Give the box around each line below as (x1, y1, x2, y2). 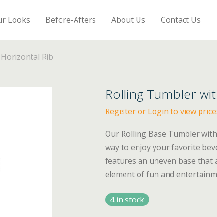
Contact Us (161, 14, 201, 25)
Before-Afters (46, 14, 96, 25)
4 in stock (110, 194, 145, 205)
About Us (111, 14, 146, 25)
